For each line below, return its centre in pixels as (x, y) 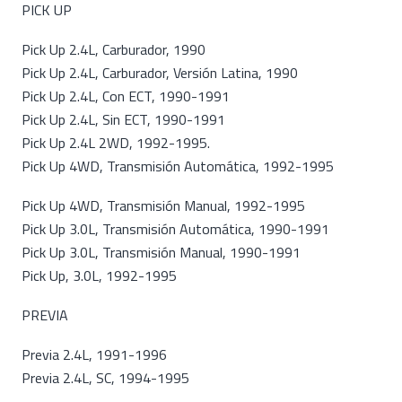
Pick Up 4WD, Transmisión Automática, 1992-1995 (178, 166)
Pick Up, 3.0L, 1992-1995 (99, 275)
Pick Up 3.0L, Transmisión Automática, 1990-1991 (177, 229)
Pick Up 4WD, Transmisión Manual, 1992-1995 (163, 205)
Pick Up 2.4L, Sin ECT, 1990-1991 (123, 119)
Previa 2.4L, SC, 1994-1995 (105, 378)
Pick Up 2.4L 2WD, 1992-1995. (116, 143)
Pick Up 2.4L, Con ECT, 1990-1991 (127, 96)
